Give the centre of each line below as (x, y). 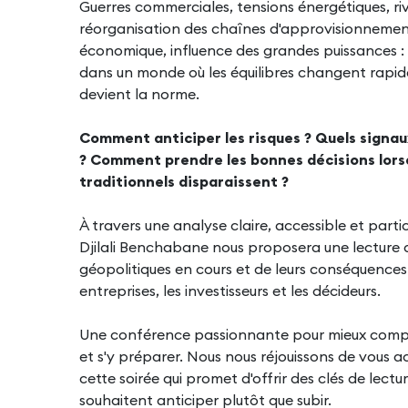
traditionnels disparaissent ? (184, 182)
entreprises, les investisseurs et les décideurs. (230, 291)
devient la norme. (139, 94)
